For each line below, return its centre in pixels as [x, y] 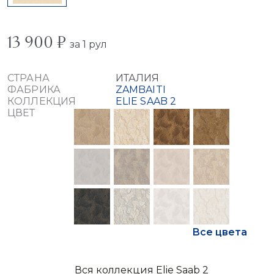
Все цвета [220, 232]
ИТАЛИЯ [137, 78]
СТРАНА [28, 78]
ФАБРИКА [34, 90]
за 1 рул [88, 45]
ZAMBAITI [140, 90]
